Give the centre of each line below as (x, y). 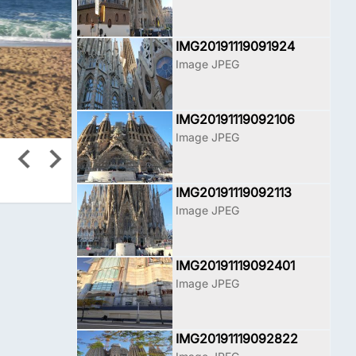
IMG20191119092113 (234, 192)
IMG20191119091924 (235, 46)
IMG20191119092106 (235, 119)
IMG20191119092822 (237, 339)
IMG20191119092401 (235, 265)
